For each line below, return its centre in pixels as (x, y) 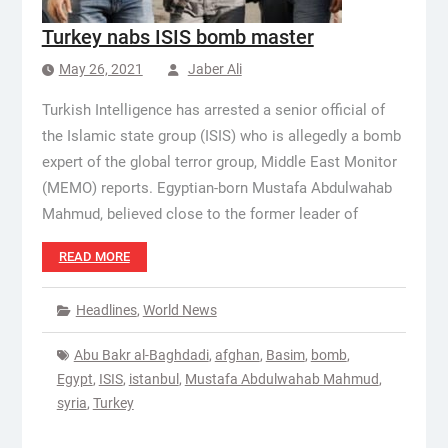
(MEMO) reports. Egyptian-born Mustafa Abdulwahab (216, 188)
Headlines (106, 310)
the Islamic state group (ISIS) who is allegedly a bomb (221, 136)
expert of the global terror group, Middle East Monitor (219, 162)
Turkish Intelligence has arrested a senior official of (213, 110)
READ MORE (94, 256)
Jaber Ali (214, 69)
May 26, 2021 (100, 69)
